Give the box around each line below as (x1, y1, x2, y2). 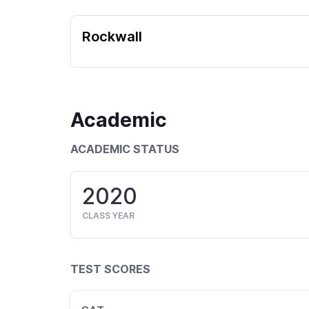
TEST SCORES (70, 262, 150, 276)
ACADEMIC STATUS (70, 142, 179, 156)
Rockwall (82, 28, 142, 45)
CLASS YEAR (82, 210, 134, 221)
